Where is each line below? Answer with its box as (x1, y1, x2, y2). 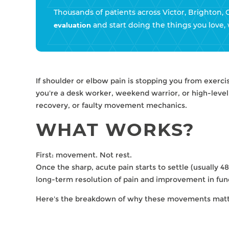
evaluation (54, 21, 91, 29)
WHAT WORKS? (36, 118, 195, 141)
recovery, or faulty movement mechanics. (36, 101, 187, 110)
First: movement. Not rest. (36, 150, 132, 159)
